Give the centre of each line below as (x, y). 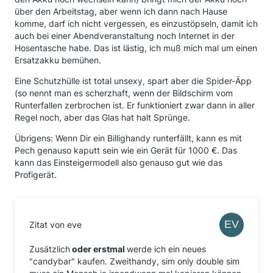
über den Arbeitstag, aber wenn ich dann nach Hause (121, 11)
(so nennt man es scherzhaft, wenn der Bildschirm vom (124, 93)
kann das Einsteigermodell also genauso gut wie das (119, 162)
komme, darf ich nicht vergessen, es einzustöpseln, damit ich (136, 23)
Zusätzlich (50, 249)
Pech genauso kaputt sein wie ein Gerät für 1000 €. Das (126, 150)
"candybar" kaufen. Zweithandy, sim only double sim (134, 261)
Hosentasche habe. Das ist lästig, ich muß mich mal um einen (136, 48)
